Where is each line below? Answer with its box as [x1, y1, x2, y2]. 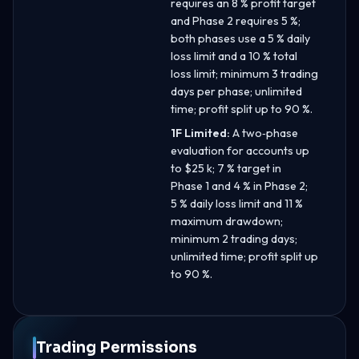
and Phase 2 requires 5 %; [171, 13, 301, 28]
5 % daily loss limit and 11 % [171, 196, 303, 211]
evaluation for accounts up [171, 143, 309, 158]
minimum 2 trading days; [171, 231, 297, 246]
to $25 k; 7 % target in [171, 160, 281, 175]
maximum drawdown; [171, 213, 283, 228]
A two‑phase [230, 125, 298, 140]
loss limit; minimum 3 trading [171, 66, 318, 81]
